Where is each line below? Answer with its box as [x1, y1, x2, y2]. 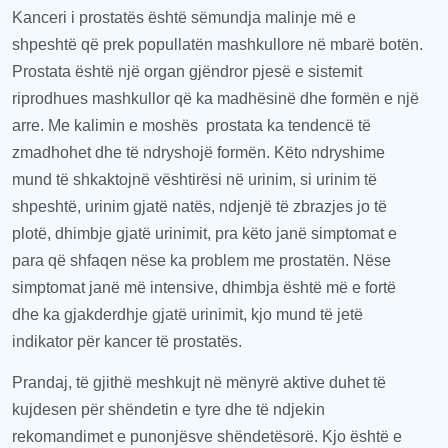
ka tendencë [267, 117, 354, 134]
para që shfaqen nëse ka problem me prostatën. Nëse [12, 252, 391, 269]
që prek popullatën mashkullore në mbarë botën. [77, 36, 423, 53]
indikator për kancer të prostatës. [12, 333, 242, 350]
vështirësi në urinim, [150, 171, 300, 188]
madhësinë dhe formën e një [217, 90, 419, 107]
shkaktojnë [73, 171, 150, 188]
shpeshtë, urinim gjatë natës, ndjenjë [12, 198, 276, 215]
